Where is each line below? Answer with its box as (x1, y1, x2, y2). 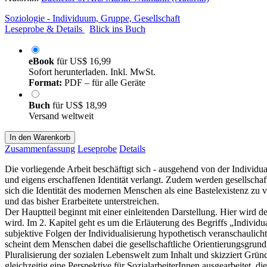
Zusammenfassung (5, 143, 75, 154)
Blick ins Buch (89, 23, 145, 34)
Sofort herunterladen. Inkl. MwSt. (29, 66, 156, 77)
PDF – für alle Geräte (62, 77, 145, 88)
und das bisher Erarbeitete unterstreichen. (5, 195, 159, 206)
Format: (29, 77, 62, 88)
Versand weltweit (29, 110, 94, 121)
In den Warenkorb (10, 132, 70, 142)
